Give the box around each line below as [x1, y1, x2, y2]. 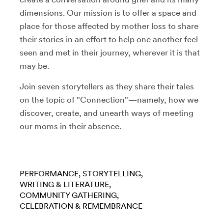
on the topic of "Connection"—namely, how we [20, 94, 198, 105]
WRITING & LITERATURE [20, 179, 109, 189]
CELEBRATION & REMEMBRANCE [20, 201, 142, 211]
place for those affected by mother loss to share [20, 21, 198, 31]
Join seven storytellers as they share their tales [20, 81, 194, 91]
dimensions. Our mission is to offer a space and [20, 7, 196, 18]
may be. [20, 60, 51, 71]
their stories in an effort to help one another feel [20, 34, 198, 44]
